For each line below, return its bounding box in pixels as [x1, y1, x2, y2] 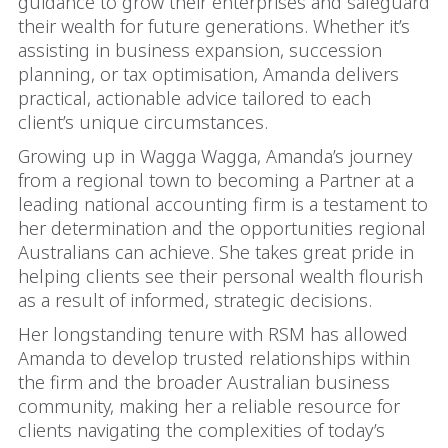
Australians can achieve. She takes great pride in [18, 240, 414, 264]
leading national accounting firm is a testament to [18, 192, 428, 216]
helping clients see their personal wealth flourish [18, 264, 423, 288]
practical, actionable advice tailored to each [18, 86, 371, 110]
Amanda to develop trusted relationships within [18, 346, 410, 370]
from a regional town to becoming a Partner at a [18, 168, 414, 192]
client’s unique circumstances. [18, 110, 268, 134]
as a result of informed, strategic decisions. [18, 288, 372, 312]
